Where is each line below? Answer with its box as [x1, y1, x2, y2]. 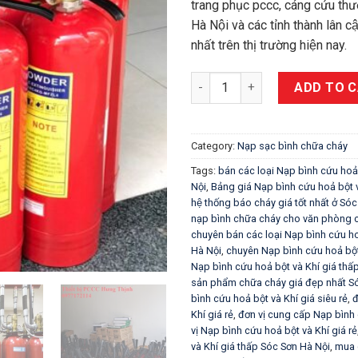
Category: [191, 139, 237, 152]
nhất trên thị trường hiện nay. [191, 37, 347, 53]
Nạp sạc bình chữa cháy [237, 139, 348, 152]
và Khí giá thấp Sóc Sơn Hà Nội [191, 340, 330, 352]
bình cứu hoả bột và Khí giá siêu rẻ [191, 292, 348, 304]
